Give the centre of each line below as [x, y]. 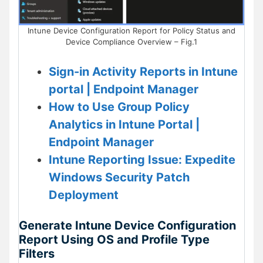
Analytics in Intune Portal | [124, 124]
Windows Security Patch [119, 177]
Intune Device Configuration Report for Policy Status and [131, 31]
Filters [37, 254]
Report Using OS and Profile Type [114, 240]
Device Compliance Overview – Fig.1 [131, 42]
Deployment [84, 195]
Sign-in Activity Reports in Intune [143, 71]
